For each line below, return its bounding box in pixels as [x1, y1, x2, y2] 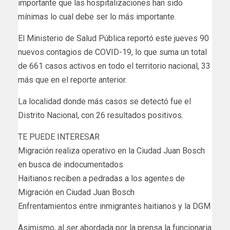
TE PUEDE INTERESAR [18, 132, 100, 142]
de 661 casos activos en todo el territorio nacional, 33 [18, 61, 210, 71]
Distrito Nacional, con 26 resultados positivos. [18, 110, 183, 121]
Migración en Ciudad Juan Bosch [18, 187, 135, 198]
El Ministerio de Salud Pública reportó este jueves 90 [18, 33, 209, 44]
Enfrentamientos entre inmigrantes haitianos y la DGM [18, 201, 210, 212]
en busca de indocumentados [18, 160, 123, 170]
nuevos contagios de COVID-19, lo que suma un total [18, 47, 207, 57]
